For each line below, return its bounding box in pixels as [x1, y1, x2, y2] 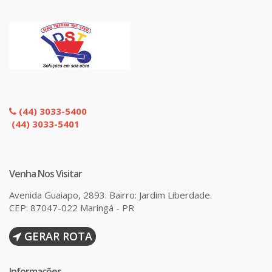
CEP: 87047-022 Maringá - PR [9, 201, 134, 214]
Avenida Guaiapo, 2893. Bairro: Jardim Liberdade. [9, 188, 212, 201]
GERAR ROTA [21, 228, 92, 243]
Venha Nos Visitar [9, 166, 82, 180]
